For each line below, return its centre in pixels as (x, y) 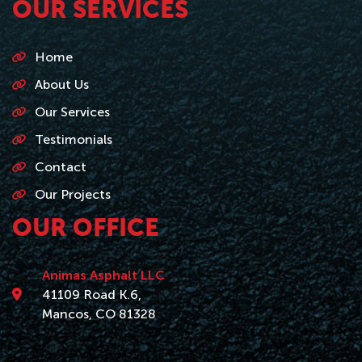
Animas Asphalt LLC (103, 275)
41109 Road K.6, (91, 294)
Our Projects (73, 194)
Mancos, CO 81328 (99, 314)
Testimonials (74, 139)
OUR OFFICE (86, 229)
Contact (61, 166)
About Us (62, 84)
